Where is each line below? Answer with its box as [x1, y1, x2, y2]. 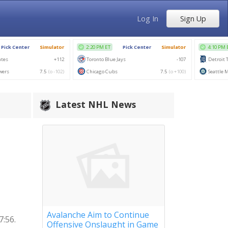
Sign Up [180, 13, 206, 23]
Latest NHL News [55, 98, 136, 110]
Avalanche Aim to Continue [47, 209, 149, 220]
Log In [137, 13, 158, 23]
